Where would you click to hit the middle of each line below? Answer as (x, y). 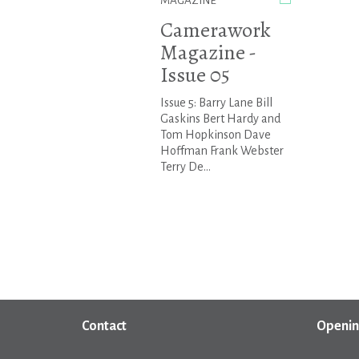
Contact (104, 326)
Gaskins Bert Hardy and (220, 119)
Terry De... (185, 167)
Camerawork (215, 30)
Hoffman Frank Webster (222, 151)
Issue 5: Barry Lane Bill (216, 103)
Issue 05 (195, 75)
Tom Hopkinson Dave (215, 135)
